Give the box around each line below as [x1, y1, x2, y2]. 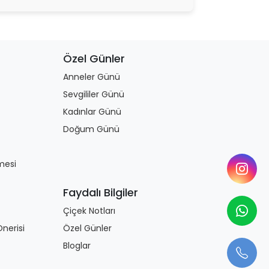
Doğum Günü [62, 123, 119, 135]
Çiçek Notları [62, 205, 115, 217]
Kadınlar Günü [62, 106, 121, 118]
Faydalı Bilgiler [62, 185, 138, 200]
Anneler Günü [62, 71, 120, 83]
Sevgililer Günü [62, 88, 124, 100]
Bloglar [62, 240, 91, 252]
